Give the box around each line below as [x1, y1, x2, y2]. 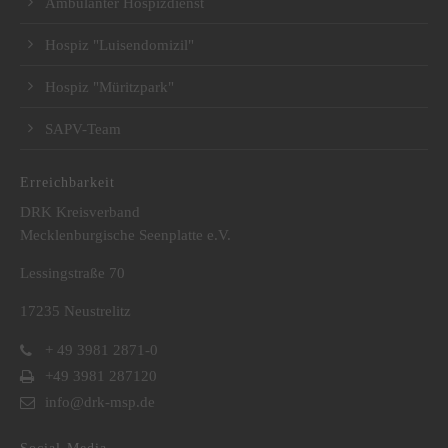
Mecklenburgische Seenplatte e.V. [20, 226, 231, 243]
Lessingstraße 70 [20, 264, 125, 281]
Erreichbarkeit [20, 174, 115, 190]
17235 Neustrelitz [20, 302, 131, 319]
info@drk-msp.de [45, 394, 155, 411]
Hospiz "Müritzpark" [45, 78, 174, 95]
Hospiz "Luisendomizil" [45, 36, 194, 53]
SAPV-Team [45, 120, 121, 137]
